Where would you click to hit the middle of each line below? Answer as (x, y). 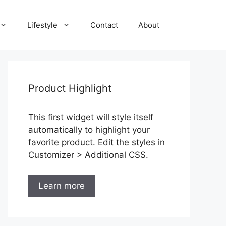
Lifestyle (42, 25)
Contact (104, 25)
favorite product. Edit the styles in (97, 142)
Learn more (62, 185)
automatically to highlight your (89, 130)
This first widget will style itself (91, 117)
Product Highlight (70, 88)
